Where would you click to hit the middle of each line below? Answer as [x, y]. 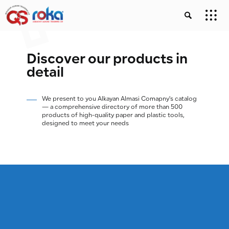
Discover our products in [107, 60]
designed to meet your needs [86, 124]
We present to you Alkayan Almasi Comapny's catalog [120, 99]
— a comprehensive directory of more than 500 [112, 107]
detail [45, 73]
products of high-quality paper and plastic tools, [113, 116]
